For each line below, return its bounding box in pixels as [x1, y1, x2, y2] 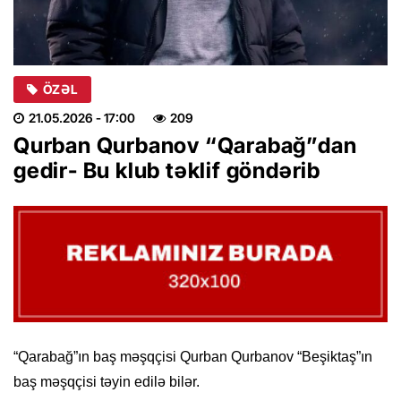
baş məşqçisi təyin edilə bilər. [13, 374, 200, 390]
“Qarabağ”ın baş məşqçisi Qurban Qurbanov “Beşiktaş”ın [13, 349, 372, 365]
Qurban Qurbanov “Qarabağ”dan [13, 132, 357, 158]
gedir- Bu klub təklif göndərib [13, 157, 321, 183]
